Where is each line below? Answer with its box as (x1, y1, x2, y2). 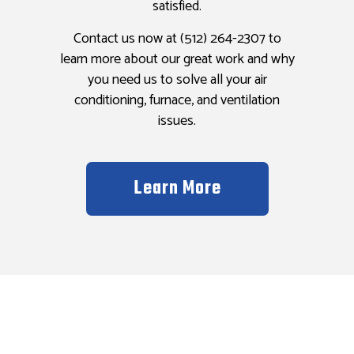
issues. (158, 109, 196, 134)
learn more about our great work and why (59, 47, 295, 72)
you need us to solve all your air (87, 68, 267, 92)
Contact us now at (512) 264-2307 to (73, 27, 281, 51)
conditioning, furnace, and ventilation (74, 88, 280, 113)
